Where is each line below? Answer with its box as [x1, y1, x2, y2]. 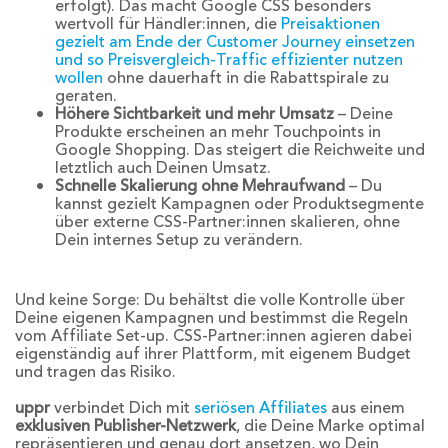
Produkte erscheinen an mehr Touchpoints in [55, 120, 381, 145]
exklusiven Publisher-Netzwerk [15, 414, 236, 439]
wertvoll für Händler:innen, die [55, 12, 281, 37]
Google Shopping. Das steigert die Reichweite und [55, 138, 425, 163]
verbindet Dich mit [50, 396, 194, 421]
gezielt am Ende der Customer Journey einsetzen [55, 30, 415, 55]
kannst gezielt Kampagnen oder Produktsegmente [55, 192, 424, 217]
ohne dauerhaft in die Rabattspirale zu [103, 66, 389, 91]
